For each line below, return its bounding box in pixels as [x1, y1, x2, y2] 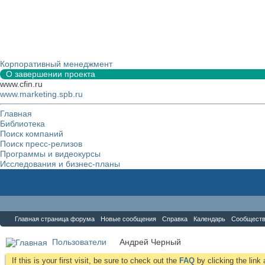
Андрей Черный [119, 237, 181, 247]
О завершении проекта [6, 69, 95, 79]
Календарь [193, 215, 225, 222]
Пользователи [52, 237, 106, 247]
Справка [162, 215, 188, 222]
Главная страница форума [15, 215, 95, 222]
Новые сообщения [101, 215, 156, 222]
